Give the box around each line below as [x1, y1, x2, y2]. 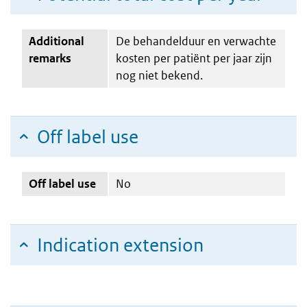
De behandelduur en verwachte [116, 33, 276, 49]
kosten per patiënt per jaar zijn [116, 50, 272, 66]
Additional [29, 33, 84, 49]
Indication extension [37, 233, 204, 256]
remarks [29, 50, 71, 66]
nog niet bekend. [116, 67, 203, 83]
